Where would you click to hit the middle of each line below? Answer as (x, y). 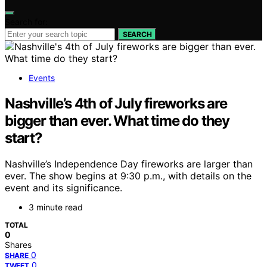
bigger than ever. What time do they (117, 120)
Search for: (26, 21)
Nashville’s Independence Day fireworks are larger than (129, 164)
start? (24, 138)
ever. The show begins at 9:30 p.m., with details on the (128, 176)
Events (42, 77)
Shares (18, 245)
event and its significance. (63, 188)
